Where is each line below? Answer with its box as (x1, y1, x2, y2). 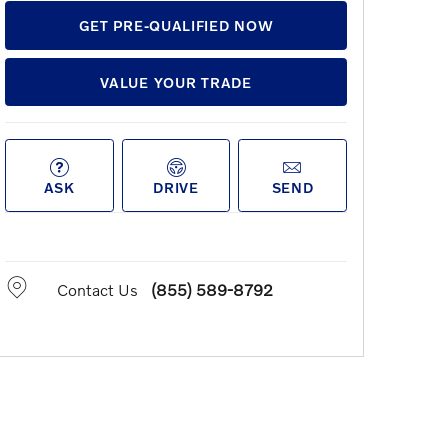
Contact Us (57, 279, 139, 299)
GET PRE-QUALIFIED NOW (78, 17, 274, 35)
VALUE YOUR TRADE (100, 73, 252, 91)
